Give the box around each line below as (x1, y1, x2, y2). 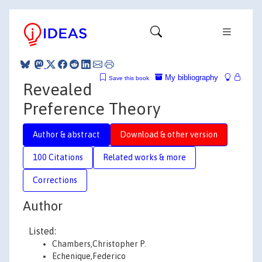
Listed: (29, 226, 56, 236)
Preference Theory (23, 99, 160, 118)
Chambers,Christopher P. (52, 239, 146, 249)
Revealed (23, 80, 92, 99)
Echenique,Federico (52, 251, 126, 261)
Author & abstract (33, 129, 100, 139)
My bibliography (163, 73, 218, 82)
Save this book (109, 74, 149, 81)
